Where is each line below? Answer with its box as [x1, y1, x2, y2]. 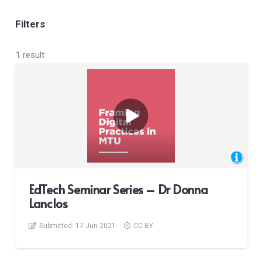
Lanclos [29, 195, 68, 212]
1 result [15, 50, 44, 61]
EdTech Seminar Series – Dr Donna [29, 181, 208, 198]
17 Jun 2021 [75, 222, 116, 230]
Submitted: [39, 222, 76, 230]
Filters [15, 18, 45, 30]
